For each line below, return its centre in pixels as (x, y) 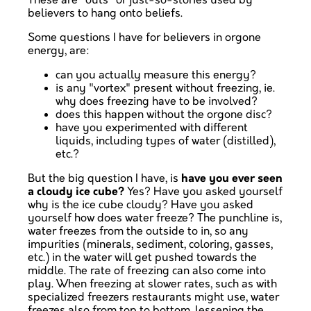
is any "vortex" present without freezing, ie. (165, 88)
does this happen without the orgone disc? (164, 115)
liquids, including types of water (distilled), (166, 141)
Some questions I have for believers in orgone (144, 37)
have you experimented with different (152, 128)
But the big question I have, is (104, 178)
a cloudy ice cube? (76, 192)
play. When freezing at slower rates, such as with (152, 284)
